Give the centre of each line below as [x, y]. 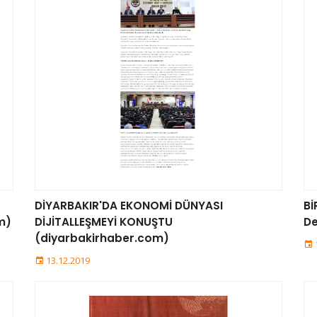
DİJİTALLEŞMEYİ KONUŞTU [104, 222]
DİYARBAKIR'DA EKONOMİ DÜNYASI [129, 206]
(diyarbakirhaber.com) [102, 238]
